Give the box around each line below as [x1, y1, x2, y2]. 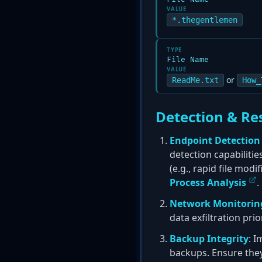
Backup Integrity [170, 232, 249, 245]
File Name [167, 55, 209, 64]
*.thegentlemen [172, 15, 237, 25]
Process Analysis [170, 176, 246, 189]
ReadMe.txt [172, 75, 219, 85]
